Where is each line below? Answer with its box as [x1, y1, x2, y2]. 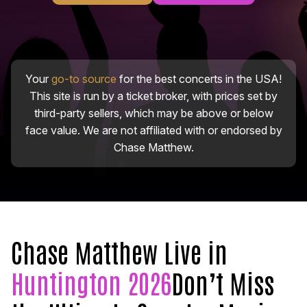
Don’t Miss [171, 265, 274, 299]
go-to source [51, 72, 116, 86]
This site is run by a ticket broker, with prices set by [29, 89, 278, 103]
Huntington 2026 [11, 265, 171, 299]
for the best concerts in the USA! [116, 72, 282, 86]
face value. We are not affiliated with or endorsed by [25, 123, 282, 138]
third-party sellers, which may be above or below [34, 106, 273, 121]
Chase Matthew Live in [11, 234, 228, 269]
